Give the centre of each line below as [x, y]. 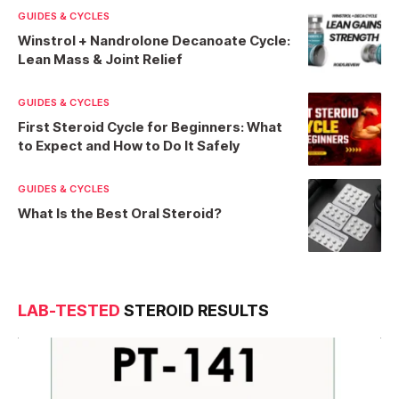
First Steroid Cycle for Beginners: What [150, 127]
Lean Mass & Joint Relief [100, 60]
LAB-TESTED [69, 311]
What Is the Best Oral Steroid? [120, 214]
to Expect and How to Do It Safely [129, 146]
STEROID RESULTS [195, 311]
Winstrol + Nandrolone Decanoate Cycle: [154, 41]
